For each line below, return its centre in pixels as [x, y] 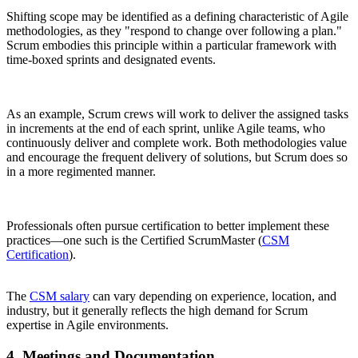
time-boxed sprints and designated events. [111, 60]
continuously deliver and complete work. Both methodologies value [177, 143]
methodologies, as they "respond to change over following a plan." [174, 31]
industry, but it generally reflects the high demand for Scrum [157, 311]
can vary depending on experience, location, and [213, 296]
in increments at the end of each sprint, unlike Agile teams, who [166, 129]
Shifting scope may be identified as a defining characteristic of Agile [177, 17]
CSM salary [60, 296]
